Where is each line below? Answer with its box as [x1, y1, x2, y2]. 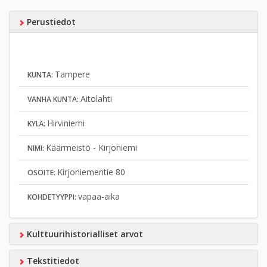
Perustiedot [24, 16, 76, 28]
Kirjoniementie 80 [57, 166, 125, 178]
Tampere [55, 69, 90, 80]
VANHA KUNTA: [27, 94, 80, 105]
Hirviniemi [47, 117, 85, 129]
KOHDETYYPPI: [27, 192, 78, 203]
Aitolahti [80, 93, 112, 105]
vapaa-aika [78, 191, 120, 203]
